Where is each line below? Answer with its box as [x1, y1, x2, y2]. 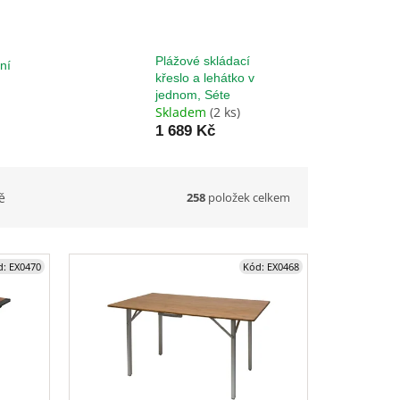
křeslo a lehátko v [154, 71, 254, 86]
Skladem [154, 104, 210, 121]
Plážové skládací [154, 54, 250, 69]
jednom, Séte [154, 87, 230, 103]
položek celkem [205, 188, 290, 205]
